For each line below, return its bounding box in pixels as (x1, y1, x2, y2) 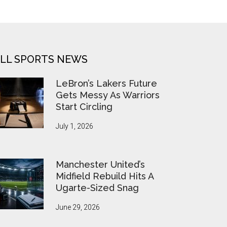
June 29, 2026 (56, 203, 100, 212)
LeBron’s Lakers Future (56, 78, 157, 89)
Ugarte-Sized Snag (56, 182, 139, 194)
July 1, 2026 (56, 122, 93, 131)
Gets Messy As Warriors (56, 90, 160, 101)
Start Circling (56, 101, 112, 112)
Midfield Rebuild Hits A (56, 171, 154, 182)
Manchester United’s (56, 159, 145, 170)
